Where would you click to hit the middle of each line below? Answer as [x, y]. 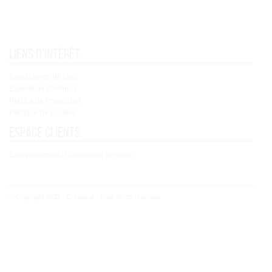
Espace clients [45, 132]
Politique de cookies [42, 113]
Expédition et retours [43, 89]
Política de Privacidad [45, 101]
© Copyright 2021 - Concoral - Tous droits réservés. [86, 197]
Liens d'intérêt [45, 54]
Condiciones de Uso [43, 76]
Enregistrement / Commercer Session [71, 155]
